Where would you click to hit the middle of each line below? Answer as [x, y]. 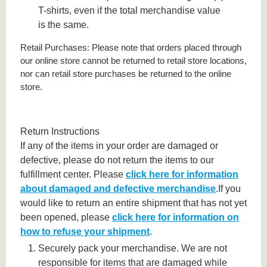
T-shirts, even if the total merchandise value [130, 10]
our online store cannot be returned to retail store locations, [133, 61]
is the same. [64, 24]
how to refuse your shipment [85, 232]
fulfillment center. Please [73, 175]
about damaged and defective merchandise [118, 189]
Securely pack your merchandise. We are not [133, 249]
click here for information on [176, 218]
